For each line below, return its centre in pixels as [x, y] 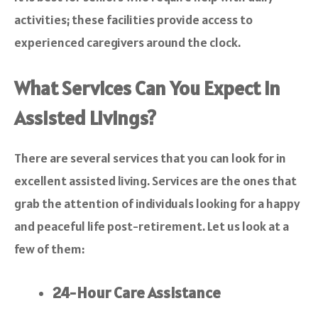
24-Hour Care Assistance [137, 293]
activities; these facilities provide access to [133, 20]
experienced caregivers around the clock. [127, 43]
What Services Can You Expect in [147, 88]
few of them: [49, 249]
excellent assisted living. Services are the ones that [155, 181]
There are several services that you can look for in [150, 158]
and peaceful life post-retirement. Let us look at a [152, 226]
